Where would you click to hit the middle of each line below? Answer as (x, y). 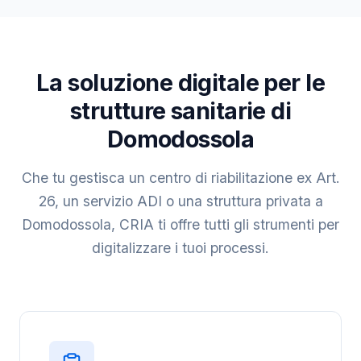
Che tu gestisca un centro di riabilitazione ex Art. (180, 178)
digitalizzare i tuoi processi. (180, 248)
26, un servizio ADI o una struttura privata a (180, 201)
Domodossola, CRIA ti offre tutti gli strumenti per (180, 224)
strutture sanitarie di (180, 111)
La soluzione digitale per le (180, 83)
